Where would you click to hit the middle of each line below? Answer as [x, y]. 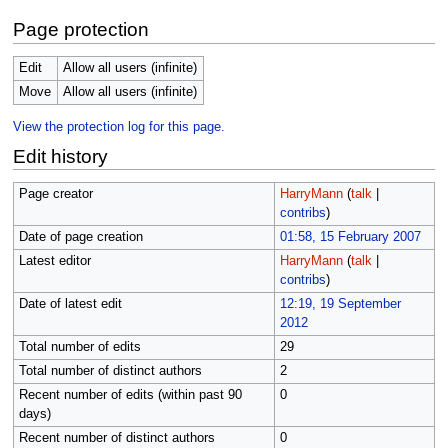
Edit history [60, 156]
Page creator [55, 194]
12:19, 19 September [340, 304]
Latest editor [54, 261]
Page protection [80, 30]
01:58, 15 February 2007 [350, 237]
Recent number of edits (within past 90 [130, 395]
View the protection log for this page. [118, 127]
